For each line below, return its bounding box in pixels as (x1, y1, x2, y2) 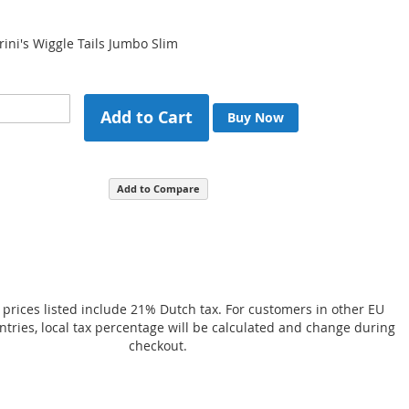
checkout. (129, 337, 188, 354)
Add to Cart (100, 106, 194, 129)
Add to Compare (116, 182, 200, 195)
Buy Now (227, 109, 285, 126)
